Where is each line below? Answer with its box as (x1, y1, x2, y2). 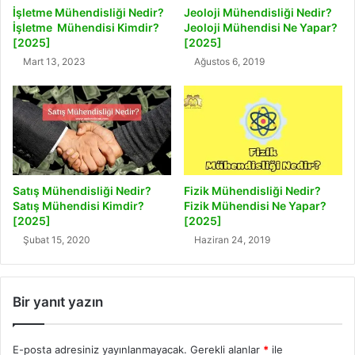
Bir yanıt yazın (13, 294, 103, 311)
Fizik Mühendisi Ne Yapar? (184, 199, 326, 213)
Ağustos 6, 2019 (194, 55, 265, 68)
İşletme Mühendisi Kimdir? (13, 21, 159, 35)
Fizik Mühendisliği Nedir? (184, 184, 321, 198)
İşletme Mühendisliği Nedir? (13, 6, 164, 20)
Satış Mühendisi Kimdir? (13, 199, 144, 213)
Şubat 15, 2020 (23, 234, 90, 246)
